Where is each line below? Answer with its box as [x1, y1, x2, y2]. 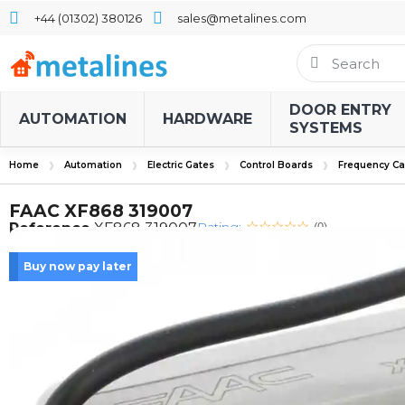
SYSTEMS [289, 119, 363, 137]
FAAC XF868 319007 [9, 201, 193, 221]
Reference [9, 220, 90, 237]
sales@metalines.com [177, 10, 306, 25]
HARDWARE [163, 110, 252, 127]
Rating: [197, 219, 241, 235]
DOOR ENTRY [289, 101, 391, 118]
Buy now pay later [24, 259, 132, 273]
